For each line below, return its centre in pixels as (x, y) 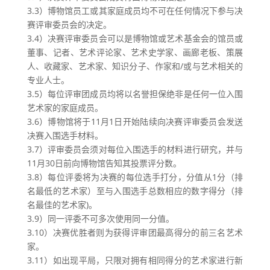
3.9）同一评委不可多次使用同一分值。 (100, 218)
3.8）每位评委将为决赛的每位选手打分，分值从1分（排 (135, 177)
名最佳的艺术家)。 (62, 205)
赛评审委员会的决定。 (69, 24)
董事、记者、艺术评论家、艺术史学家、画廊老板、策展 (135, 52)
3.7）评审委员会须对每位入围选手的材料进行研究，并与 (135, 149)
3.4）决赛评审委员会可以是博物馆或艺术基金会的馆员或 (135, 38)
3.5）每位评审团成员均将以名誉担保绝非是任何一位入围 (135, 94)
